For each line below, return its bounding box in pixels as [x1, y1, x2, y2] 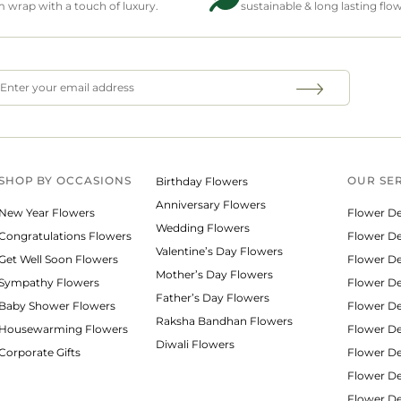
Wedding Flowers [156, 221, 251, 235]
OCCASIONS [56, 174, 132, 188]
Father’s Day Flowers [156, 291, 270, 305]
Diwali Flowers [156, 337, 235, 352]
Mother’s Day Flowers [156, 268, 274, 282]
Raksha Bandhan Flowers [156, 314, 294, 328]
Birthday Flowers [156, 175, 249, 189]
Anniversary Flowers [156, 198, 267, 212]
